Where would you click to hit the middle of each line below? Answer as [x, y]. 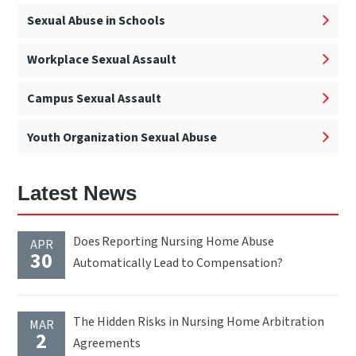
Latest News [77, 193]
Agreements [108, 344]
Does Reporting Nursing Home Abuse [174, 242]
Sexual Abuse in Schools [97, 20]
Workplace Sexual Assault [102, 59]
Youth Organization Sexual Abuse [122, 137]
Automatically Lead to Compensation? [180, 263]
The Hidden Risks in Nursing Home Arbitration [199, 322]
